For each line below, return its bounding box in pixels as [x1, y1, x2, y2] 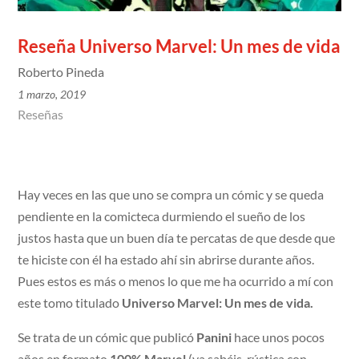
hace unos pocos [234, 329, 325, 345]
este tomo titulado [18, 295, 123, 311]
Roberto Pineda [18, 64, 105, 80]
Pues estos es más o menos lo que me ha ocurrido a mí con [18, 273, 334, 289]
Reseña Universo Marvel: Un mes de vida [18, 35, 341, 58]
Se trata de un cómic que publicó [18, 329, 197, 345]
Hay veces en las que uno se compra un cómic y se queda [18, 187, 325, 203]
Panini [196, 329, 235, 345]
